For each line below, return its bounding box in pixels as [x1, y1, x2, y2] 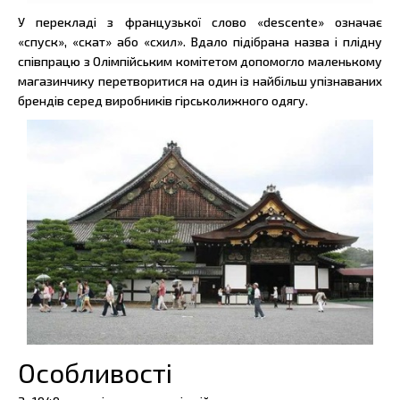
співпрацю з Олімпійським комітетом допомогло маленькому [18, 54, 382, 70]
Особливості [18, 356, 172, 389]
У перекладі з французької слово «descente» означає [18, 14, 382, 30]
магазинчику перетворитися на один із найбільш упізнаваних [18, 73, 382, 89]
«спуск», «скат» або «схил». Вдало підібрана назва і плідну [18, 34, 382, 50]
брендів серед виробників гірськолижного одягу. [18, 93, 308, 109]
